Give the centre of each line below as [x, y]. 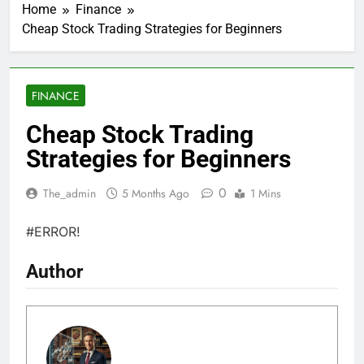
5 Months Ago [156, 193]
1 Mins [266, 193]
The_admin [69, 193]
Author [54, 271]
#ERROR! [53, 231]
